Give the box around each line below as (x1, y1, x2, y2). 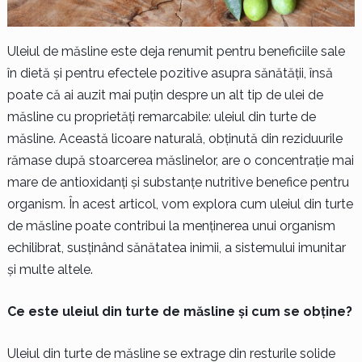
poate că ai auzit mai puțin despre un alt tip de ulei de (6, 86, 323, 103)
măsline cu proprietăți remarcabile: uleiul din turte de (6, 108, 316, 124)
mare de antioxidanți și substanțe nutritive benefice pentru (6, 174, 349, 190)
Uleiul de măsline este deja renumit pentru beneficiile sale (6, 43, 345, 59)
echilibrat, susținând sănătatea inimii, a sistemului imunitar (6, 239, 346, 255)
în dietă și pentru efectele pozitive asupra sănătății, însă (6, 65, 333, 81)
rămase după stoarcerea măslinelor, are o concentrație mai (6, 152, 354, 168)
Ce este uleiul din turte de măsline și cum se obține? (6, 303, 352, 319)
